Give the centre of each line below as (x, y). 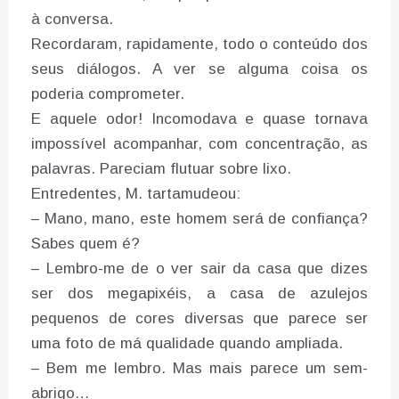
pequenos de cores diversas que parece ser (199, 319)
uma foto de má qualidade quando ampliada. (187, 344)
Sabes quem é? (85, 244)
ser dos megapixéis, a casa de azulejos (199, 294)
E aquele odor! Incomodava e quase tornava (199, 119)
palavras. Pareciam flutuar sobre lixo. (161, 169)
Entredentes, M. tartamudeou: (136, 194)
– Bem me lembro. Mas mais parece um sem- (199, 369)
